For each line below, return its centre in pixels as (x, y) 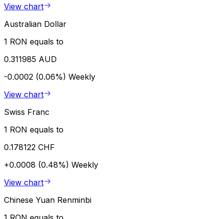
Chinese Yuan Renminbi (48, 200)
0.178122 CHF (29, 147)
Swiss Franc (27, 112)
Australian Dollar (35, 24)
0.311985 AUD (30, 59)
